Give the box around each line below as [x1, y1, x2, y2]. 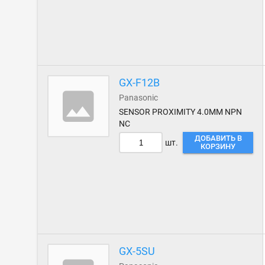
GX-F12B [119, 76, 160, 89]
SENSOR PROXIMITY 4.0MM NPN [119, 107, 243, 117]
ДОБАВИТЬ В [194, 134, 242, 143]
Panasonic [119, 93, 159, 102]
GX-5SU [119, 245, 156, 257]
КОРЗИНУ [201, 142, 236, 151]
